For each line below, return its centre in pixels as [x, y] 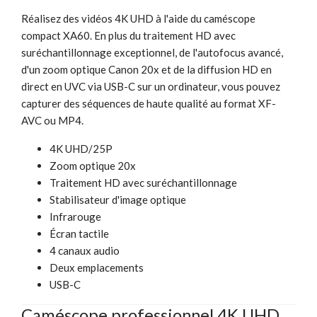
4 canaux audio [85, 250]
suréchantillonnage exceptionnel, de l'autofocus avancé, [152, 52]
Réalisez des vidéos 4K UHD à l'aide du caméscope [138, 18]
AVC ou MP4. [52, 120]
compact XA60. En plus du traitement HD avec [128, 35]
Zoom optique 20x [93, 165]
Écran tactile [79, 233]
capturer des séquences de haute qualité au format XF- [149, 103]
